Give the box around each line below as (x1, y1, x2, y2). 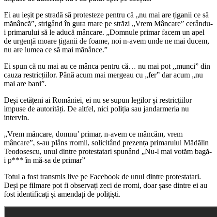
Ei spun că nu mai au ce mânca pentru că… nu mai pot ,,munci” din (4, 62, 210, 70)
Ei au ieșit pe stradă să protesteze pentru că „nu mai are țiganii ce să (4, 10, 209, 19)
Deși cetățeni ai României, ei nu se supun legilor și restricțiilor (4, 95, 192, 104)
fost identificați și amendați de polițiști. (4, 189, 121, 198)
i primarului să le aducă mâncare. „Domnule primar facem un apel (4, 28, 204, 36)
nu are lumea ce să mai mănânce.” (4, 45, 108, 54)
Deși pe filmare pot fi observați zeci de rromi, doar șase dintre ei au (4, 181, 207, 189)
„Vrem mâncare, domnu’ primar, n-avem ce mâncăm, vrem (4, 129, 183, 138)
